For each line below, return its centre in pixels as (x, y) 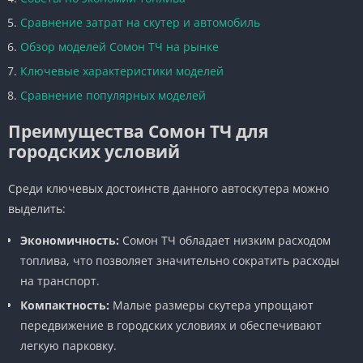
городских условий (94, 151)
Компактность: (65, 305)
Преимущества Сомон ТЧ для (138, 131)
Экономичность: (70, 240)
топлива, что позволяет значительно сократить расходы (180, 260)
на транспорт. (60, 280)
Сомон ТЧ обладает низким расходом (225, 240)
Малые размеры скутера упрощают (211, 305)
